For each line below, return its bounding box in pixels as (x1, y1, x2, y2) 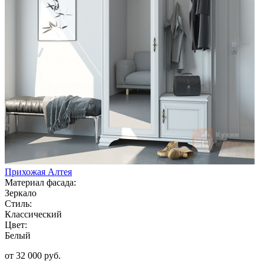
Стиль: (5, 198, 32, 209)
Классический (5, 209, 62, 219)
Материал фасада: (5, 177, 76, 187)
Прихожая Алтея (5, 166, 72, 177)
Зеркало (5, 187, 37, 198)
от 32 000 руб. (5, 250, 61, 260)
